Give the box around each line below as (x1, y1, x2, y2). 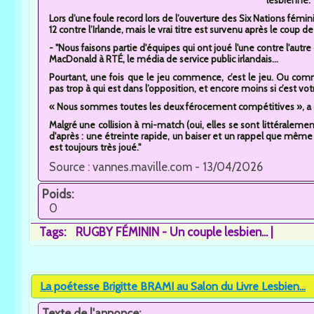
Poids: (42, 186, 76, 201)
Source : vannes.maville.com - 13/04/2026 (49, 159, 263, 174)
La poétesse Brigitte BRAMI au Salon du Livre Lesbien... (40, 279, 306, 293)
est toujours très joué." (49, 141, 141, 153)
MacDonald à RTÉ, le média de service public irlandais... (49, 53, 278, 64)
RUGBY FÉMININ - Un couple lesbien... (76, 224, 268, 239)
